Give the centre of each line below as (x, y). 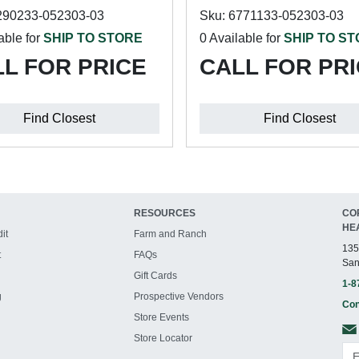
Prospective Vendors (179, 296)
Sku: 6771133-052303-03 (271, 16)
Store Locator (163, 338)
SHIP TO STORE (93, 38)
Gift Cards (156, 276)
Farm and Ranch (171, 234)
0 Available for (241, 38)
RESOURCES (165, 213)
